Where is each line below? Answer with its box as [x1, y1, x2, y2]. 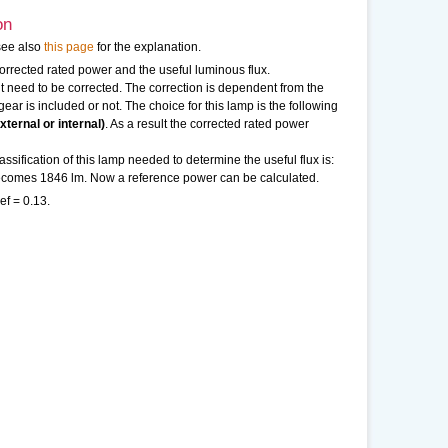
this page [44, 40, 94, 54]
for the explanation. [94, 40, 201, 54]
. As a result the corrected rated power [105, 117, 309, 131]
